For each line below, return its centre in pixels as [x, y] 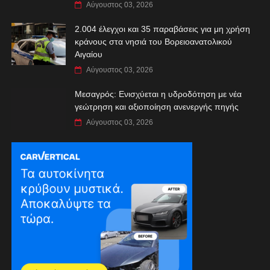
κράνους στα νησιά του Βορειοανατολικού [153, 41]
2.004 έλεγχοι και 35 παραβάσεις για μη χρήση [162, 29]
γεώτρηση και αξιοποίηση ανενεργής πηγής [156, 106]
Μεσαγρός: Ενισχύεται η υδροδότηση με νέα [158, 94]
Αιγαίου [88, 54]
